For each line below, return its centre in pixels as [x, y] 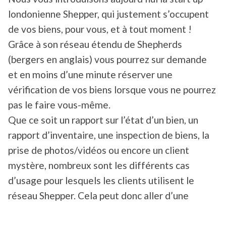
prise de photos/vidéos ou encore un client [99, 150]
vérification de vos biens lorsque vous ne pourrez [112, 90]
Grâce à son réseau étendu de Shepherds [95, 44]
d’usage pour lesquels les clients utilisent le [101, 181]
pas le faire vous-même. [59, 105]
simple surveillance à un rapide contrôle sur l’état [112, 211]
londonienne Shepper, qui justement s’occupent [108, 14]
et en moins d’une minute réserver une [90, 75]
